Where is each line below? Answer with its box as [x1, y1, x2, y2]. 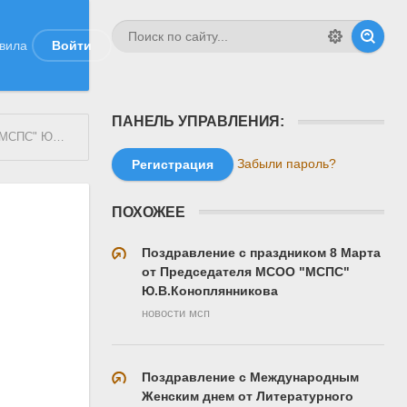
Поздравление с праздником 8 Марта [142, 244, 381, 260]
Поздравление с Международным [142, 369, 359, 384]
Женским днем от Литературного [142, 388, 353, 403]
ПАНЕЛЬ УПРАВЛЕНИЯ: [112, 114, 285, 129]
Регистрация [132, 157, 213, 172]
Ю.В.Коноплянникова [142, 283, 278, 298]
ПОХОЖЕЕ [112, 203, 185, 220]
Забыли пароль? [237, 155, 336, 171]
